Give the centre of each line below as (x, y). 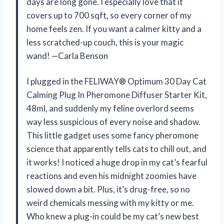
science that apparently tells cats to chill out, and (116, 148)
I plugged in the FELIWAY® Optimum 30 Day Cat (116, 81)
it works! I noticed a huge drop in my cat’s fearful (117, 162)
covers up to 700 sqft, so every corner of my (109, 15)
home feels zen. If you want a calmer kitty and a (114, 28)
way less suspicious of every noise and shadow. (113, 121)
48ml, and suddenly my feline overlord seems (110, 108)
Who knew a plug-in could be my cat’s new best (113, 216)
